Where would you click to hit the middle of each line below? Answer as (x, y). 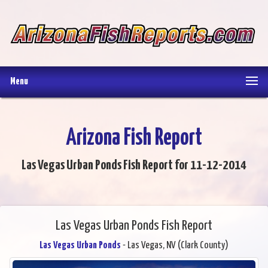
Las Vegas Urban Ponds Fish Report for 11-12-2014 (134, 166)
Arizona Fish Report (134, 139)
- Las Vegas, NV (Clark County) (175, 246)
